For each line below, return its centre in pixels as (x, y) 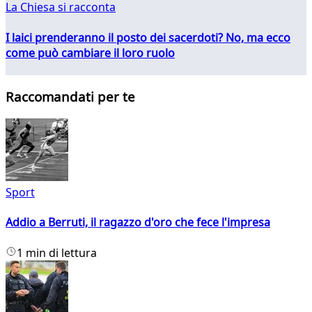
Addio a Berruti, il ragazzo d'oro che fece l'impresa (138, 223)
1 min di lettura (57, 252)
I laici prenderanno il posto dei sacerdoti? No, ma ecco (148, 37)
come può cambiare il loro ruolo (90, 53)
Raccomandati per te (70, 97)
